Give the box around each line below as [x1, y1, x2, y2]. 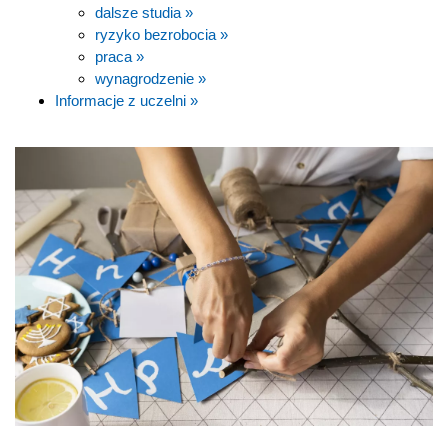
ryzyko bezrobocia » [95, 25, 228, 43]
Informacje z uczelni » [55, 91, 198, 109]
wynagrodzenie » [95, 69, 206, 87]
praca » [95, 47, 144, 65]
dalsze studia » [95, 3, 193, 21]
